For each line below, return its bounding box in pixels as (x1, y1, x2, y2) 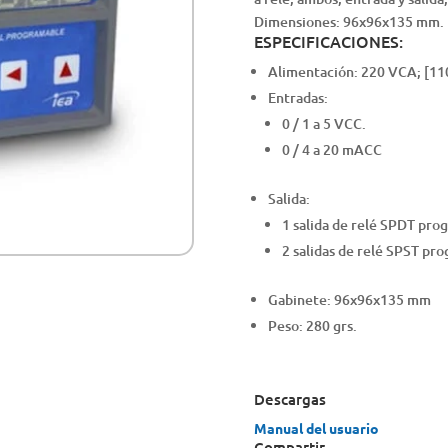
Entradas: (267, 88, 328, 108)
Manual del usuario (253, 418, 379, 437)
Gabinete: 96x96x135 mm (267, 290, 431, 310)
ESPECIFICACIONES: (253, 30, 403, 53)
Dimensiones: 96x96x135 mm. (253, 12, 444, 32)
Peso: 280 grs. (267, 316, 357, 336)
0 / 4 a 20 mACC (281, 140, 382, 160)
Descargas (253, 388, 326, 409)
